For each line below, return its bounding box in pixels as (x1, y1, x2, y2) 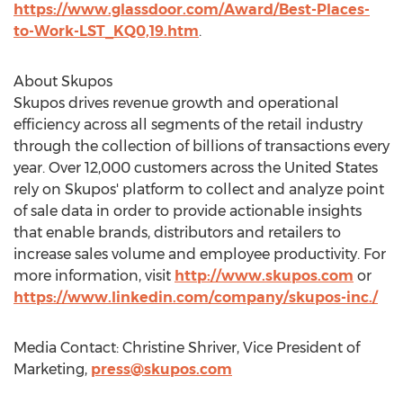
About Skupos (13, 73, 112, 90)
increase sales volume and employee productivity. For (13, 246, 386, 263)
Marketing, (13, 361, 91, 378)
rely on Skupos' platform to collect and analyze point (13, 181, 384, 198)
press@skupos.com (91, 361, 232, 378)
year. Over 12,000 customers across (13, 159, 257, 176)
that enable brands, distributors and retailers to (13, 224, 341, 241)
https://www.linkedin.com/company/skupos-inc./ (13, 289, 378, 306)
